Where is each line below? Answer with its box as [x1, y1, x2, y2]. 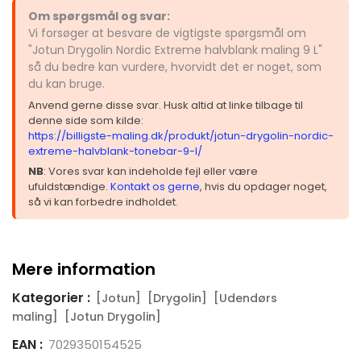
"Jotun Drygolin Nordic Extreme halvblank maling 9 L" [28, 41, 322, 58]
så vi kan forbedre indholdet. [28, 193, 178, 210]
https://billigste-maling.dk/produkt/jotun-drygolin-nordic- [28, 127, 334, 143]
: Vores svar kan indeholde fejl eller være [44, 163, 258, 179]
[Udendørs [214, 289, 277, 306]
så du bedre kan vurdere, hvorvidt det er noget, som [28, 58, 322, 75]
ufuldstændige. [28, 178, 110, 194]
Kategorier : [12, 288, 90, 307]
